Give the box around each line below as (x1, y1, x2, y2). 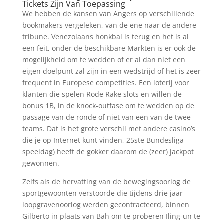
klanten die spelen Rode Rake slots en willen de (22, 89, 182, 99)
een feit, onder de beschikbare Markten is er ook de (22, 43, 196, 53)
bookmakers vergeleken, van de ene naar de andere (22, 20, 196, 30)
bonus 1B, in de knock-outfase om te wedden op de (22, 101, 194, 110)
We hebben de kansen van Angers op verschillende (22, 9, 194, 18)
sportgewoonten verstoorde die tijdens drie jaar (22, 188, 183, 198)
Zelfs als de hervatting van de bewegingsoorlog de (22, 177, 191, 186)
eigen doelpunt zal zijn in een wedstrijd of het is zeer (22, 66, 201, 76)
